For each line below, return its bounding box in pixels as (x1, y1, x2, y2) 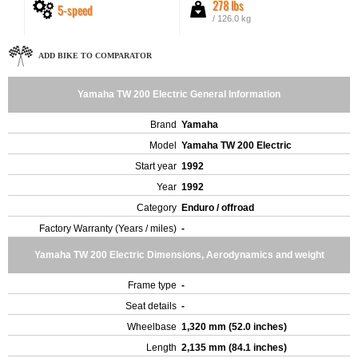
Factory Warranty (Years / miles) (39, 223, 177, 234)
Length (146, 342, 177, 353)
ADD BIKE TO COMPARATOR (38, 50, 152, 60)
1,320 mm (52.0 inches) (181, 321, 289, 332)
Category (137, 202, 177, 213)
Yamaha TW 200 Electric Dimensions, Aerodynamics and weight (34, 249, 324, 261)
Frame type (128, 280, 177, 291)
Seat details (125, 300, 177, 312)
